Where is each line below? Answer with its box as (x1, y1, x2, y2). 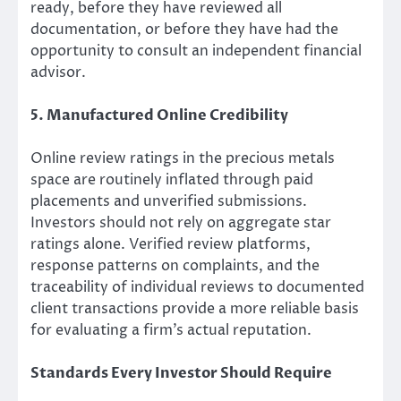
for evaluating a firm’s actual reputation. (30, 320, 311, 341)
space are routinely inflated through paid (30, 170, 313, 191)
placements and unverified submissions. (30, 192, 307, 212)
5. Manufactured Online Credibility (30, 106, 288, 126)
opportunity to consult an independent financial (30, 41, 362, 62)
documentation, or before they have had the (30, 20, 338, 40)
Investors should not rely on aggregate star (30, 213, 331, 234)
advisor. (30, 63, 86, 83)
